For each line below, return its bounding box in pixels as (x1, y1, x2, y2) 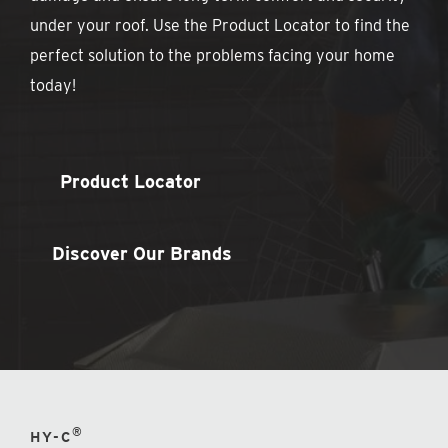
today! (30, 75, 77, 95)
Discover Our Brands (52, 242, 233, 264)
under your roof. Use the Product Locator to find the (30, 15, 411, 35)
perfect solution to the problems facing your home (30, 45, 396, 65)
